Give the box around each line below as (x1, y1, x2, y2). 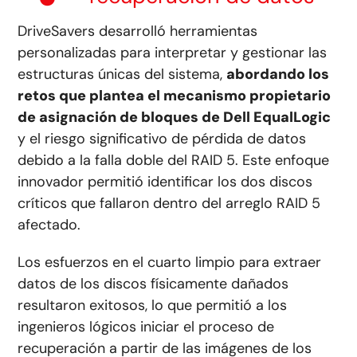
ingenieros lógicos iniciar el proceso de (18, 317, 275, 337)
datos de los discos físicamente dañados (18, 274, 289, 294)
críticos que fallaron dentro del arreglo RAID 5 (18, 194, 321, 214)
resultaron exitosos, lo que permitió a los (18, 296, 288, 316)
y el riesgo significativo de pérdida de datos (18, 129, 307, 149)
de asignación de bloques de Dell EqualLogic (18, 108, 331, 127)
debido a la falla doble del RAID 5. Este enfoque (18, 151, 330, 171)
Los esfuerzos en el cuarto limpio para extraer (18, 253, 322, 273)
